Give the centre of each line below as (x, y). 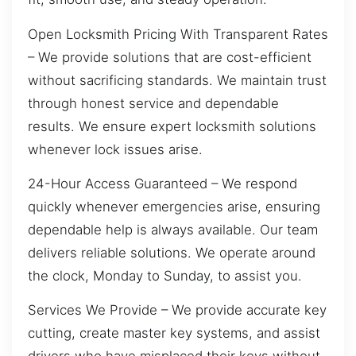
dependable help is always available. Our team (173, 229)
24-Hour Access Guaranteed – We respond (163, 183)
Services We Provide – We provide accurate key (177, 310)
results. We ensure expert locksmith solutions (172, 126)
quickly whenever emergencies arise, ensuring (174, 206)
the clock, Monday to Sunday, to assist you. (165, 275)
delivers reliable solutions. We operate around (172, 252)
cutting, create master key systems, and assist (174, 333)
